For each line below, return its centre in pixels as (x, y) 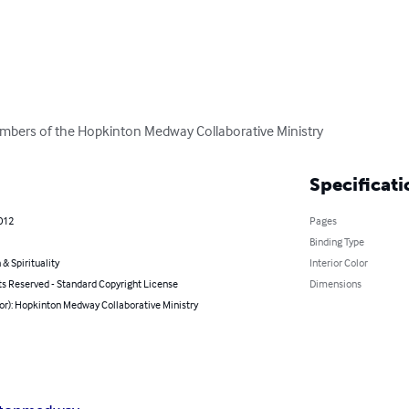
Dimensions (335, 283)
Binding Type (336, 241)
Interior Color (338, 262)
